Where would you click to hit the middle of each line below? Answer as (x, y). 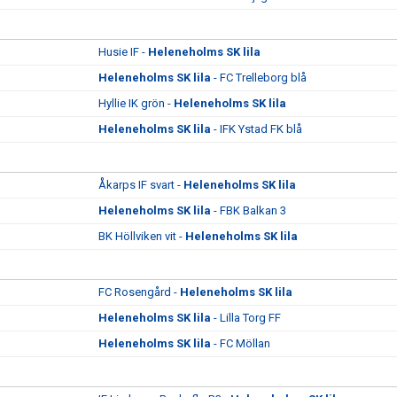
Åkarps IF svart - (141, 185)
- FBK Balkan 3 (249, 210)
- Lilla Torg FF (246, 318)
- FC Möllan (241, 343)
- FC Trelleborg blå (259, 78)
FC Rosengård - (139, 292)
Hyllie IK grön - (136, 103)
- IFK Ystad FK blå (257, 129)
